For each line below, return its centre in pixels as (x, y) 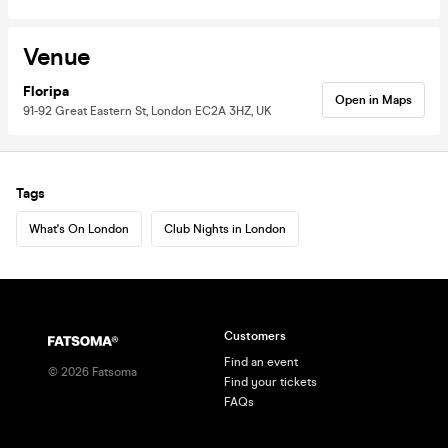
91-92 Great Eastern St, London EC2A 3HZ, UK (147, 110)
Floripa (46, 91)
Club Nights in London (225, 228)
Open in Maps (373, 99)
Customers (255, 336)
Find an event (261, 362)
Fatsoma (113, 372)
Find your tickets (270, 382)
